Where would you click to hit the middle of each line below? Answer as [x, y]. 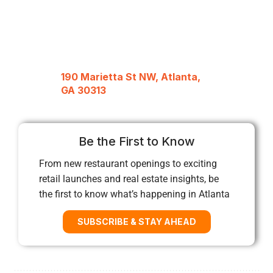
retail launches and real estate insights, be [129, 179]
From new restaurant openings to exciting [128, 163]
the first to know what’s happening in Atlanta [134, 194]
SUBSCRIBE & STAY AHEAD [136, 221]
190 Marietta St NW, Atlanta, [131, 77]
